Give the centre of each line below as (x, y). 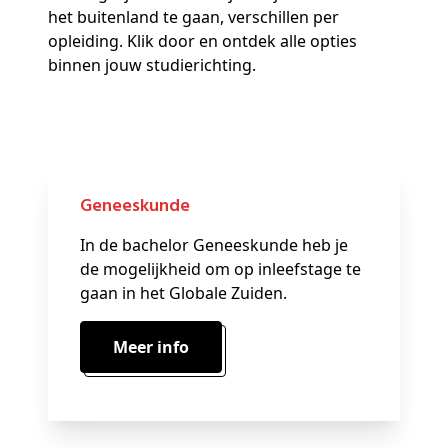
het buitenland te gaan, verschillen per (193, 17)
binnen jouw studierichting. (152, 65)
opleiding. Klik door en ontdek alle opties (202, 41)
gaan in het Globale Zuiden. (185, 293)
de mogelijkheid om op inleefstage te (220, 269)
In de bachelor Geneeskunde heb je (214, 245)
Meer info (158, 347)
